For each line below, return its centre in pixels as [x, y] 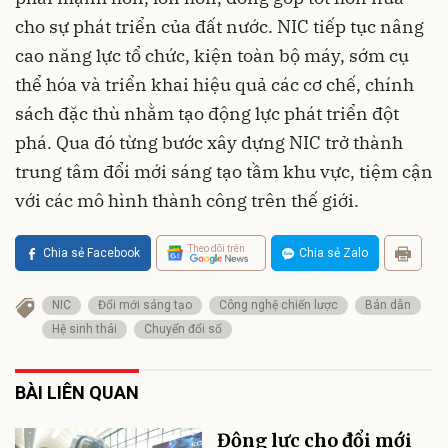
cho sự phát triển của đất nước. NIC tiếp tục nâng [219, 27]
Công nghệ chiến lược [278, 305]
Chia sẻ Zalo [333, 253]
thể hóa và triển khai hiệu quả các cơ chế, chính [214, 85]
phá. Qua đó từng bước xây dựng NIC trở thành [209, 143]
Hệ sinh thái [84, 329]
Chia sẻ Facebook [91, 253]
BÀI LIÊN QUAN [77, 393]
